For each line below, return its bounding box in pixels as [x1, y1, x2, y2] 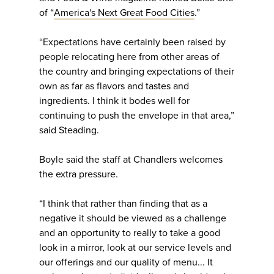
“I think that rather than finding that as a [39, 198, 207, 210]
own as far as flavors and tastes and [39, 80, 189, 93]
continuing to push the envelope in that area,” [39, 109, 234, 122]
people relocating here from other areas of [39, 51, 220, 64]
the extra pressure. [39, 168, 120, 181]
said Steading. [39, 124, 102, 137]
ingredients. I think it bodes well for [39, 95, 190, 108]
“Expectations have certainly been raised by [39, 36, 226, 49]
